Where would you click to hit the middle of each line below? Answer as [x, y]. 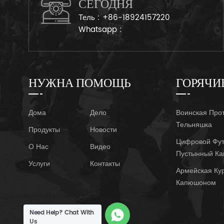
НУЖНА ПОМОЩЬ [80, 82]
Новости [103, 130]
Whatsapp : [100, 30]
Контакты [105, 164]
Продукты [44, 130]
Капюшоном [196, 183]
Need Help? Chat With [62, 213]
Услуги [39, 164]
